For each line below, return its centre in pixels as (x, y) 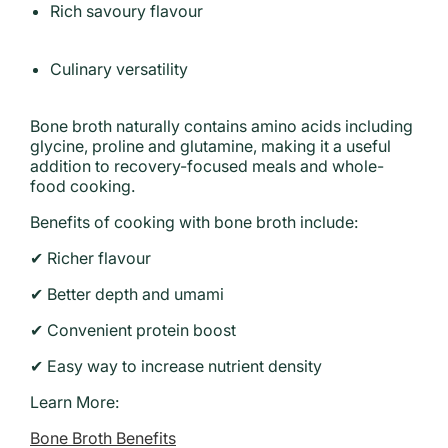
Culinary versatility (119, 69)
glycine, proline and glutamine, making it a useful (210, 146)
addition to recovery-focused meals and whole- (207, 166)
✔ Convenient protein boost (133, 330)
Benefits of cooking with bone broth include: (194, 222)
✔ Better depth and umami (127, 294)
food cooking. (82, 186)
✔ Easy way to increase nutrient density (176, 366)
